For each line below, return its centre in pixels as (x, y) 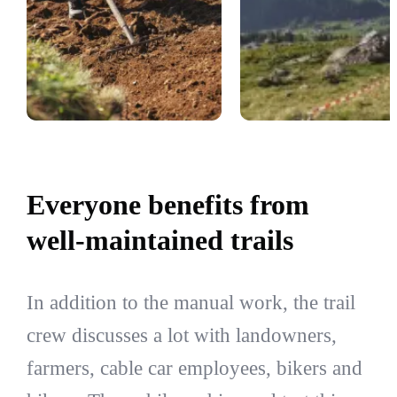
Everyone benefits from (167, 204)
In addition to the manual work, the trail (191, 303)
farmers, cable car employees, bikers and (194, 368)
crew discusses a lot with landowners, (181, 335)
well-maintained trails (160, 240)
